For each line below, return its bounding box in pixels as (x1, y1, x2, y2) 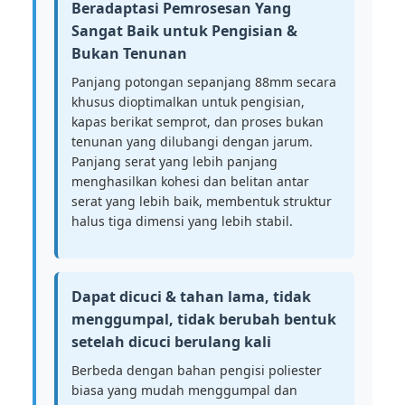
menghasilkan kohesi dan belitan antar (71, 173, 309, 190)
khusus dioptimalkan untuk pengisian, (71, 93, 305, 110)
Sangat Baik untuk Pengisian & (71, 21, 297, 41)
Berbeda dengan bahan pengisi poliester (71, 362, 322, 379)
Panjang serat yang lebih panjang (71, 153, 278, 170)
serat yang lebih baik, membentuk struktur (71, 193, 332, 210)
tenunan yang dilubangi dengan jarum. (71, 133, 313, 150)
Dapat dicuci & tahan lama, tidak (71, 287, 311, 306)
